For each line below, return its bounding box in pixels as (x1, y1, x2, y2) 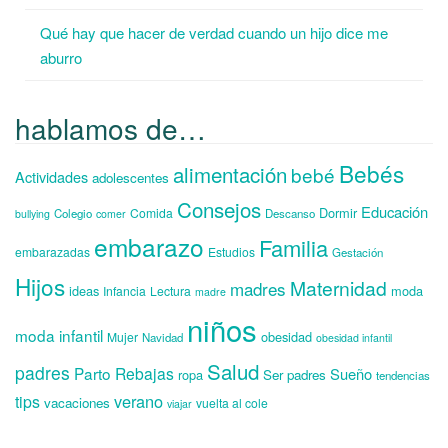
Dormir (319, 203, 357, 223)
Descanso (265, 205, 315, 222)
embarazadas (15, 243, 90, 261)
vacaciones (44, 393, 110, 413)
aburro (40, 46, 82, 68)
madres (230, 276, 286, 302)
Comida (130, 204, 173, 222)
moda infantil (15, 324, 103, 347)
